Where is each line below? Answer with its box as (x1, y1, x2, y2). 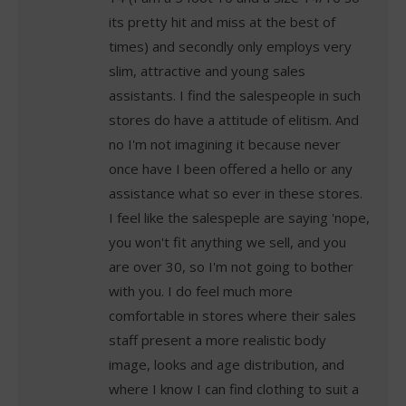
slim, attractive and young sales (109, 61, 305, 80)
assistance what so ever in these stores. (109, 183, 362, 202)
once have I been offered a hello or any (109, 159, 353, 178)
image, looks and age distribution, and (109, 354, 344, 373)
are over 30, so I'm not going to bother (109, 256, 353, 275)
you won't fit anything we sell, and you (109, 232, 346, 251)
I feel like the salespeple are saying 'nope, (109, 208, 370, 227)
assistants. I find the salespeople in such (109, 85, 361, 104)
